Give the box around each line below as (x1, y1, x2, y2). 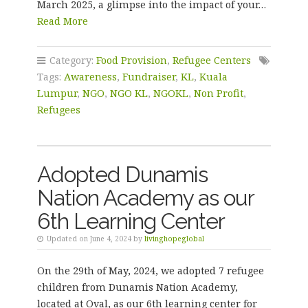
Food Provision (96, 54, 167, 67)
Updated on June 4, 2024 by (44, 234, 144, 243)
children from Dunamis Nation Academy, (36, 280, 238, 294)
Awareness (63, 70, 117, 83)
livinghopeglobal (144, 234, 204, 243)
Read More (36, 14, 88, 27)
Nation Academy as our (36, 185, 254, 210)
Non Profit (193, 87, 243, 100)
